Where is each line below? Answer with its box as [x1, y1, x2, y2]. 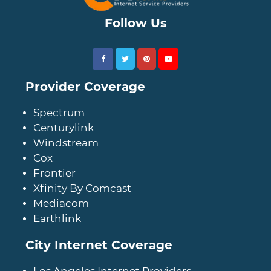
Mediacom [33, 197, 89, 209]
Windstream [33, 136, 99, 149]
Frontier [33, 166, 76, 179]
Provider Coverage [25, 79, 145, 94]
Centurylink [33, 121, 94, 134]
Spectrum [33, 106, 85, 119]
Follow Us [104, 15, 167, 30]
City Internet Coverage [25, 237, 172, 252]
